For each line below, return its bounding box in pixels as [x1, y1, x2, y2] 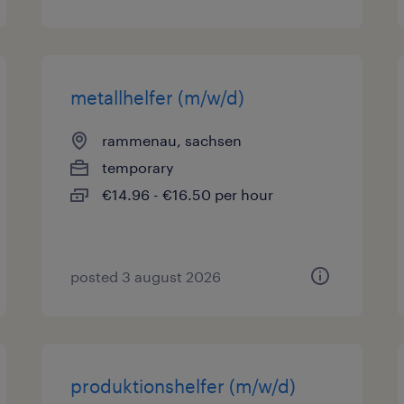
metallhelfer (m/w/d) [70, 87, 245, 108]
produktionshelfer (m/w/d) [70, 375, 297, 397]
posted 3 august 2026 [70, 268, 222, 285]
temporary [102, 159, 175, 176]
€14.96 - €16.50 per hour [102, 186, 274, 203]
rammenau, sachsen [102, 132, 243, 149]
